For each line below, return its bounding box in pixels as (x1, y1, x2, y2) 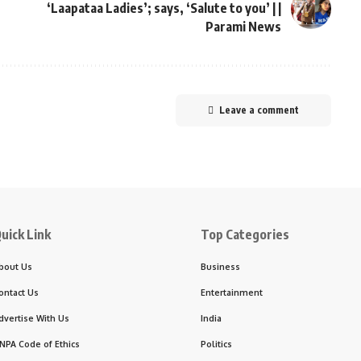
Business (201, 261, 240, 272)
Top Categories (201, 226, 289, 243)
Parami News (205, 19, 281, 35)
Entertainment (201, 287, 263, 298)
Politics (201, 338, 232, 350)
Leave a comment (218, 104, 299, 117)
